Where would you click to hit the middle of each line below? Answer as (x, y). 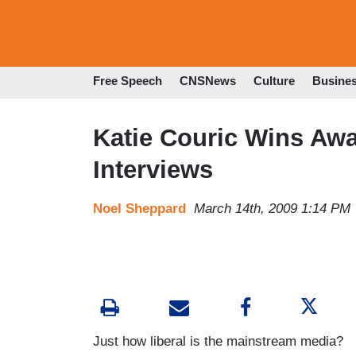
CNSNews (208, 81)
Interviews (153, 169)
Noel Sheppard (139, 208)
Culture (274, 81)
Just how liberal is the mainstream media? (218, 341)
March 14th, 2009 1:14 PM (272, 208)
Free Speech (128, 81)
